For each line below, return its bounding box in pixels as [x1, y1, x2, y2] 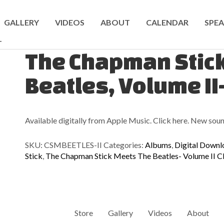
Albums [145, 140, 171, 149]
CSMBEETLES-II [44, 140, 102, 149]
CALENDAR [146, 17, 188, 27]
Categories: [103, 140, 145, 149]
